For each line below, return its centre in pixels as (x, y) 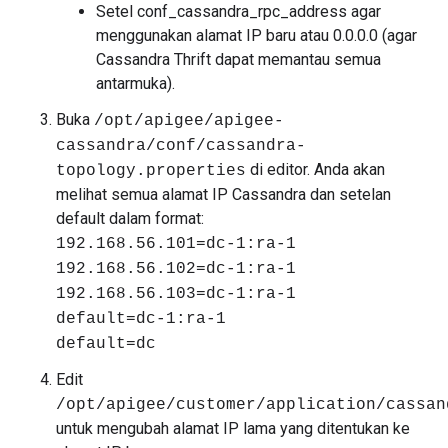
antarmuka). (135, 83)
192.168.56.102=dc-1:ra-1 (176, 269)
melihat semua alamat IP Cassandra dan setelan (223, 194)
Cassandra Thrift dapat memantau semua (238, 59)
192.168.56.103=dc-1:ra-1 (176, 294)
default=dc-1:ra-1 (141, 319)
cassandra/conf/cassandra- (181, 146)
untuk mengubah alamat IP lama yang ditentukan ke (233, 428)
